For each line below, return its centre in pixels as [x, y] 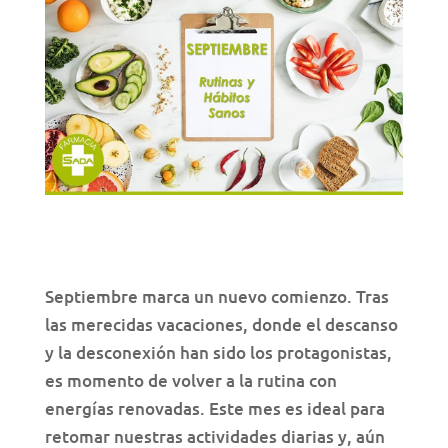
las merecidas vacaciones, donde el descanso [221, 325]
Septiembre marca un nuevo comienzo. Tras [216, 297]
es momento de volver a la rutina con [190, 381]
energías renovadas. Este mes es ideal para [214, 409]
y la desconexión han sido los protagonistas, [218, 353]
